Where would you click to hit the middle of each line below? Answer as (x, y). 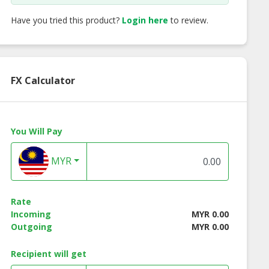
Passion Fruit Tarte (125, 194)
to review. (188, 20)
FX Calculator (43, 81)
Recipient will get (48, 254)
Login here (145, 20)
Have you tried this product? (66, 20)
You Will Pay (36, 131)
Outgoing (31, 227)
